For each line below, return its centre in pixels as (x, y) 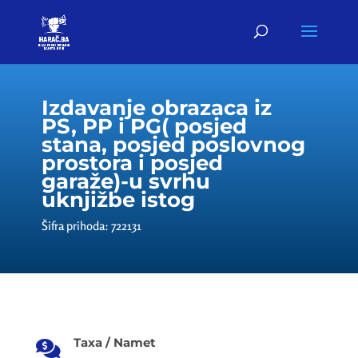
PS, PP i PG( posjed (144, 126)
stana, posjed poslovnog (173, 145)
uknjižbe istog (118, 200)
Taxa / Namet (114, 342)
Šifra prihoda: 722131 (91, 226)
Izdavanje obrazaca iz (156, 108)
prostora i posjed (132, 163)
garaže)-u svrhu (125, 181)
